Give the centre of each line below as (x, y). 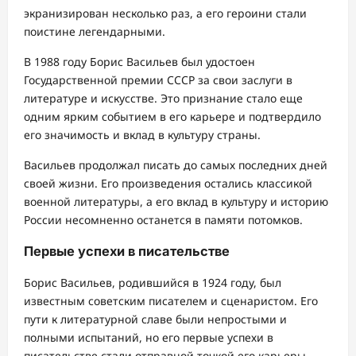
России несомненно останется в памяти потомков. (163, 219)
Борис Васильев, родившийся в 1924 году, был (153, 283)
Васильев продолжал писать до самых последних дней (176, 164)
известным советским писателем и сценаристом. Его (171, 301)
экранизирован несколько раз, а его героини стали (165, 13)
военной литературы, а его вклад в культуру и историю (176, 201)
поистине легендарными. (95, 31)
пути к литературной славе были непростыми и (155, 319)
